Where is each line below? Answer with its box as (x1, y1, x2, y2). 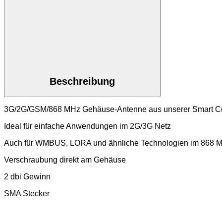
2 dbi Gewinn (4, 172, 51, 181)
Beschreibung (50, 76, 115, 87)
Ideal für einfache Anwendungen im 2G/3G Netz (4, 122, 171, 131)
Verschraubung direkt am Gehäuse (4, 156, 126, 165)
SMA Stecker (4, 189, 50, 198)
